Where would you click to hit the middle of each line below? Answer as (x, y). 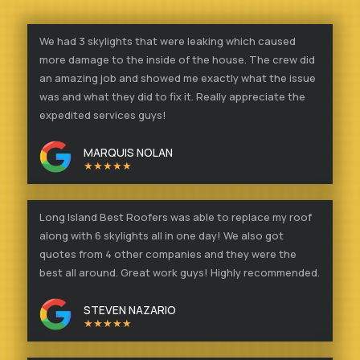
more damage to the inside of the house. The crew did (177, 59)
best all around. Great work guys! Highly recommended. (180, 272)
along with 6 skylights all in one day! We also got (162, 235)
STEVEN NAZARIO (130, 309)
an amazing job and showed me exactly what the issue (178, 78)
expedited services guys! (103, 115)
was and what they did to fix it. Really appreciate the (172, 96)
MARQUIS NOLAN (128, 152)
